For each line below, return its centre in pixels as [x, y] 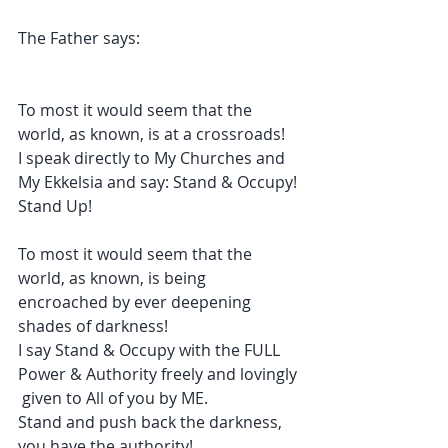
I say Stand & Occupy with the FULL [151, 350]
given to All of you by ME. [115, 398]
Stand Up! [55, 206]
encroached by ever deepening [136, 302]
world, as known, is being [114, 278]
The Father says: [79, 38]
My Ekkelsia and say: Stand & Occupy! [159, 182]
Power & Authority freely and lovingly [159, 374]
